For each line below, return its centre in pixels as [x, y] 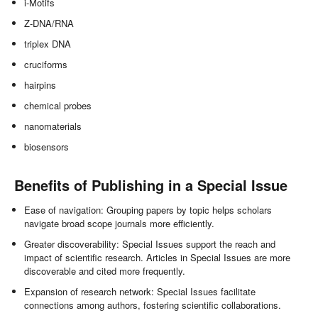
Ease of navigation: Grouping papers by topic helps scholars [148, 209]
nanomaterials [53, 126]
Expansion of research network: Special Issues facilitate [140, 291]
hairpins [40, 84]
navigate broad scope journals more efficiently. [120, 223]
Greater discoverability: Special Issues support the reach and [150, 243]
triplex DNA [48, 43]
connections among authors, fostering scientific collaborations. [153, 305]
